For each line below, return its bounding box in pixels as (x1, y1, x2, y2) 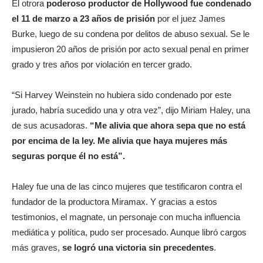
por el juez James (155, 13, 225, 23)
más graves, (12, 242, 62, 252)
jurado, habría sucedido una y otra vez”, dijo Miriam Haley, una (12, 104, 250, 115)
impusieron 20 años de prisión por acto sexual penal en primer (12, 43, 249, 54)
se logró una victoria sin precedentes (62, 242, 214, 252)
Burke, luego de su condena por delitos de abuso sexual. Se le (12, 28, 249, 39)
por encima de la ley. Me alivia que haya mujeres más (12, 135, 227, 146)
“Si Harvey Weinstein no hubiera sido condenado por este (12, 89, 231, 100)
